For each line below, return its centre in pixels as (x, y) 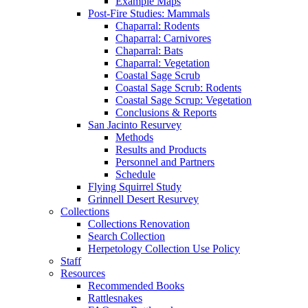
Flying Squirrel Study (135, 187)
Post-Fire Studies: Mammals (149, 14)
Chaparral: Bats (149, 51)
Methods (134, 137)
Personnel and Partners (165, 162)
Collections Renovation (139, 224)
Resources (83, 274)
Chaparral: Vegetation (163, 63)
